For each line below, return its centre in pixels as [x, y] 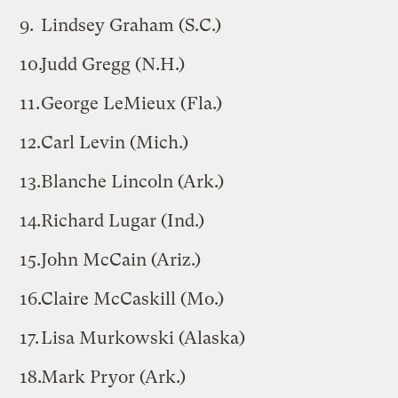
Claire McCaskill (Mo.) [133, 298]
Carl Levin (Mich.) [115, 142]
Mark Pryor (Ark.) [114, 377]
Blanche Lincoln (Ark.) [133, 181]
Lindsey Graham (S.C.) [131, 25]
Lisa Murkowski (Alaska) [143, 338]
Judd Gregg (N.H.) [113, 64]
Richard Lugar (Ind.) [123, 220]
